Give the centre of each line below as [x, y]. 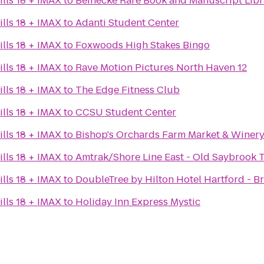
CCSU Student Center [126, 112]
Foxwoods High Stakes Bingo [143, 45]
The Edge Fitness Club [128, 90]
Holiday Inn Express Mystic [138, 202]
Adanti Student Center [127, 23]
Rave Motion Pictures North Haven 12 [161, 67]
